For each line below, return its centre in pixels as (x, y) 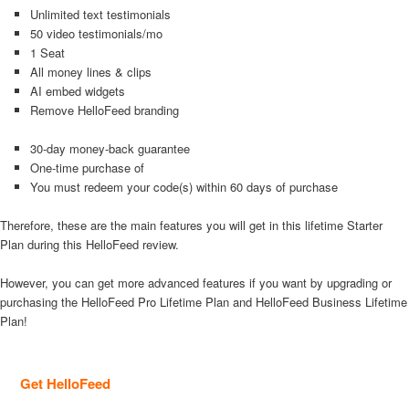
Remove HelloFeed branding (104, 110)
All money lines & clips (90, 71)
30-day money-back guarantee (110, 148)
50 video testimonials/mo (96, 33)
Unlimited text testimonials (100, 14)
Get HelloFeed (65, 384)
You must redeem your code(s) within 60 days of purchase (184, 186)
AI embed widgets (77, 90)
